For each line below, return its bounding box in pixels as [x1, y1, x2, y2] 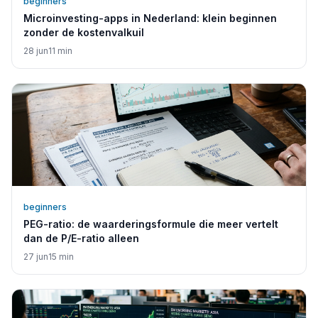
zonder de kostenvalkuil [23, 26, 144, 39]
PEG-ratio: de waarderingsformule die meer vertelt [23, 218, 278, 231]
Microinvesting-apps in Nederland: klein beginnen [23, 12, 277, 25]
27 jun [23, 251, 48, 263]
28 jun [23, 45, 48, 57]
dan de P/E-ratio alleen [23, 232, 139, 245]
